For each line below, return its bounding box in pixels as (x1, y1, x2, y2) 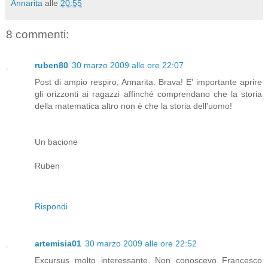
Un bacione (35, 137, 78, 147)
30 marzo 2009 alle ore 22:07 (72, 60, 184, 71)
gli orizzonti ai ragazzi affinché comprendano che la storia (35, 89, 262, 99)
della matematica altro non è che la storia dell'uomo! (35, 101, 232, 111)
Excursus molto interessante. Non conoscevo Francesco (35, 255, 262, 266)
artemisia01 (35, 239, 81, 249)
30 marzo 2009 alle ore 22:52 (85, 239, 197, 249)
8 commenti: (6, 28, 69, 41)
